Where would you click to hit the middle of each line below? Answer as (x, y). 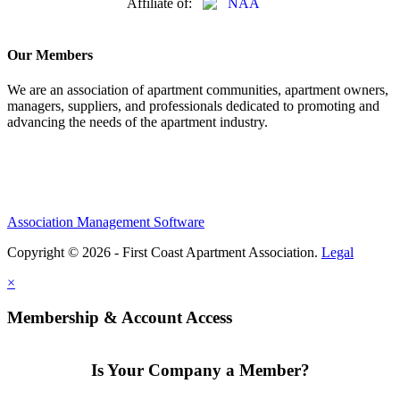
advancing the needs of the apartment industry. (137, 122)
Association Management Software (106, 222)
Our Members (50, 54)
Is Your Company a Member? (200, 371)
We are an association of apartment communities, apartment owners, (198, 90)
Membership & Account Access (120, 317)
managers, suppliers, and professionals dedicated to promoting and (193, 106)
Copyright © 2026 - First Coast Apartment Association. (164, 253)
